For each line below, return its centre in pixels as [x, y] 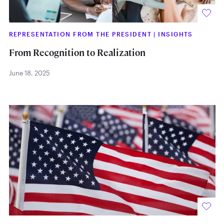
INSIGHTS [175, 34]
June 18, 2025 [29, 73]
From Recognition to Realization [77, 52]
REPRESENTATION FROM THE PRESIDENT [81, 34]
